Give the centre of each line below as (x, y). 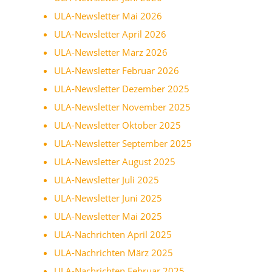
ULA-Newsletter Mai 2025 (108, 216)
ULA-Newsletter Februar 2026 (117, 70)
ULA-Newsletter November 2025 (122, 107)
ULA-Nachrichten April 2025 (113, 234)
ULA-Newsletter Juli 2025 (107, 179)
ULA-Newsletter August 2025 (115, 161)
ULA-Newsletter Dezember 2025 (122, 88)
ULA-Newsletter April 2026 (110, 34)
